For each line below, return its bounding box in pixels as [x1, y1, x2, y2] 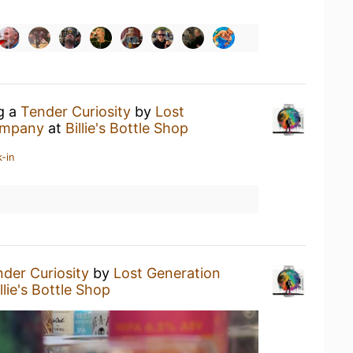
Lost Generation [113, 265, 221, 281]
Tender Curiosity [20, 103, 131, 120]
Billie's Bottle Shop [65, 120, 188, 136]
